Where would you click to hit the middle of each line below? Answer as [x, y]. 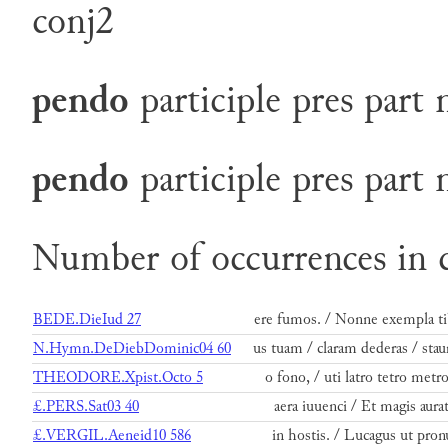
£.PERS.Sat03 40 [86, 407]
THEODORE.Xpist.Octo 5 [118, 378]
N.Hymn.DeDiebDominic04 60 [132, 349]
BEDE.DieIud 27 [87, 320]
